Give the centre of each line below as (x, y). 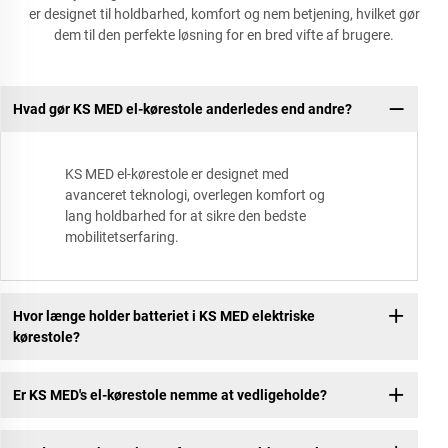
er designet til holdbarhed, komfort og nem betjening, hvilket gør (224, 14)
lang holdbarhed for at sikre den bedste (185, 216)
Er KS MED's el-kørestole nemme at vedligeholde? (169, 394)
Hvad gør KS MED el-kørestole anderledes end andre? (182, 108)
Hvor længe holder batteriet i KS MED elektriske (163, 315)
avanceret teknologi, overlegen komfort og (195, 195)
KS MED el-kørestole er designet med (177, 174)
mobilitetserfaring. (122, 237)
